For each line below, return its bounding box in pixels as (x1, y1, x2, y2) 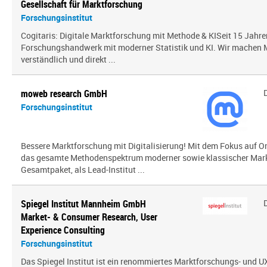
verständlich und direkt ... (21, 54, 116, 65)
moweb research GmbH (21, 87, 107, 100)
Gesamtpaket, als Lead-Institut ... (21, 164, 145, 175)
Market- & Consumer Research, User (21, 210, 157, 223)
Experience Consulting (21, 223, 105, 237)
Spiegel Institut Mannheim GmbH (21, 197, 146, 210)
